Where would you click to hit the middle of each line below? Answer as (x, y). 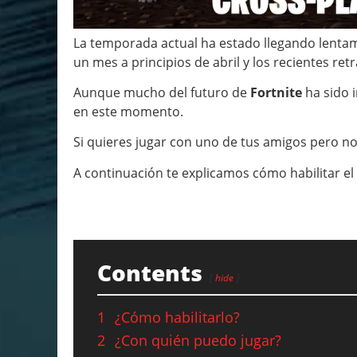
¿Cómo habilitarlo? (177, 317)
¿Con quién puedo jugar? (198, 340)
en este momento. (128, 111)
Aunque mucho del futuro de (162, 92)
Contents (150, 272)
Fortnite (278, 92)
